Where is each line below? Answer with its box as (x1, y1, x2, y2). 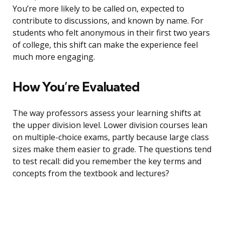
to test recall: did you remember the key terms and (13, 156, 201, 167)
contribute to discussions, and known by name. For (13, 15, 203, 27)
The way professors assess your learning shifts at (13, 107, 201, 119)
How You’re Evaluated (13, 78, 140, 95)
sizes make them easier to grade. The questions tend (13, 144, 211, 155)
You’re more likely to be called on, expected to (13, 3, 184, 15)
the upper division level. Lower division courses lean (13, 120, 207, 131)
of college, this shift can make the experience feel (13, 39, 198, 51)
